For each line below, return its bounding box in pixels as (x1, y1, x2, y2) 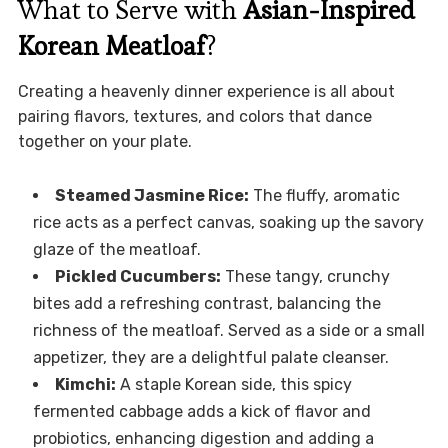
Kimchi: (54, 375, 116, 395)
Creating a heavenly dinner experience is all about (17, 82, 395, 102)
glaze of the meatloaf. (32, 240, 201, 260)
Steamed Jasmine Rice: (54, 186, 249, 206)
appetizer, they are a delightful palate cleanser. (32, 348, 389, 368)
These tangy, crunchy (220, 267, 390, 287)
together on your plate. (17, 132, 192, 152)
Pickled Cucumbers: (54, 267, 221, 287)
